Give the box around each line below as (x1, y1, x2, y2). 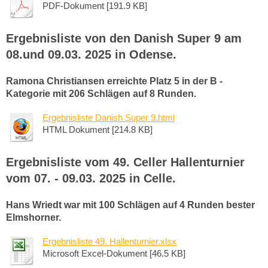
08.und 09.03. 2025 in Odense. (6, 47, 176, 61)
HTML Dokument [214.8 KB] (42, 124, 153, 135)
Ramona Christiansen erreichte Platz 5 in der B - (6, 75, 223, 86)
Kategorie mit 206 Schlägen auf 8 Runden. (6, 88, 196, 99)
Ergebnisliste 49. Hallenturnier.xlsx (42, 236, 176, 246)
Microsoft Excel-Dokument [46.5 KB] (42, 248, 185, 258)
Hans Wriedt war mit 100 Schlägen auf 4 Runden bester (6, 199, 255, 210)
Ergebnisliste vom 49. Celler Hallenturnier (6, 155, 245, 169)
